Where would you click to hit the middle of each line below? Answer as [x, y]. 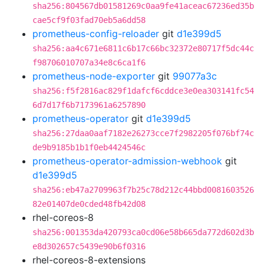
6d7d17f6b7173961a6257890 [89, 105]
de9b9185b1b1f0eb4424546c [89, 147]
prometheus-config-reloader [96, 34]
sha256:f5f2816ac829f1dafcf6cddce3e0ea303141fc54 [143, 91]
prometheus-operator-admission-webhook [127, 161]
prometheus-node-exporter [94, 76]
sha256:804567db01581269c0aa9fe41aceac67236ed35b [143, 6]
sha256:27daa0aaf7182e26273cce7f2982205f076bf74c [143, 133]
